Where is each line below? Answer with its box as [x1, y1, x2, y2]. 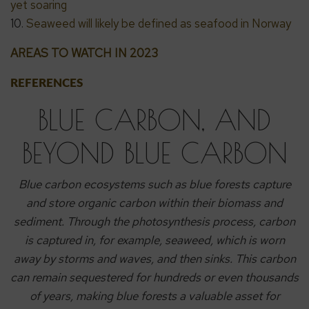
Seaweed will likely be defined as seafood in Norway [26, 15, 291, 31]
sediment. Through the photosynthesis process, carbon [14, 213, 295, 229]
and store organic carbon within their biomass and [26, 195, 283, 210]
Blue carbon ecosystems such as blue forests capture [18, 176, 291, 192]
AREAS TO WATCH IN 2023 [10, 45, 158, 61]
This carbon [235, 250, 296, 266]
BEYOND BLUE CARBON [21, 137, 288, 169]
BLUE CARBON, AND [38, 103, 271, 136]
